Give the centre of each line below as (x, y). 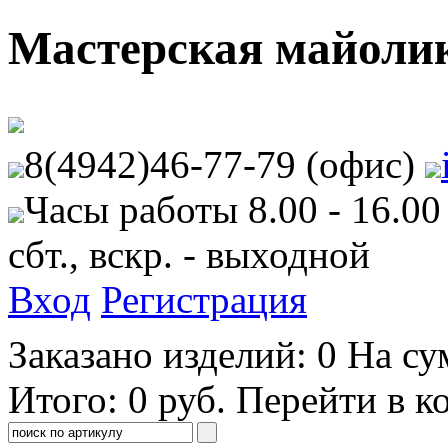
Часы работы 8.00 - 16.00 (232, 209)
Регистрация (204, 299)
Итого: (68, 399)
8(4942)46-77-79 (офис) (219, 164)
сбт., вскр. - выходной (189, 254)
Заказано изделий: (162, 354)
